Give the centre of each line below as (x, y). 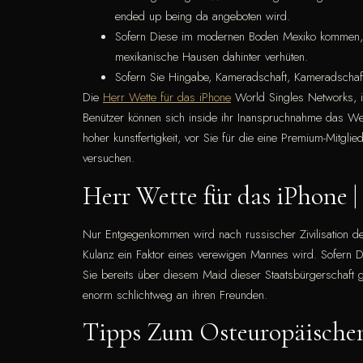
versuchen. (109, 158)
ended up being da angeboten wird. (203, 17)
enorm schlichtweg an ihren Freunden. (175, 295)
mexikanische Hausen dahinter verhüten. (211, 57)
